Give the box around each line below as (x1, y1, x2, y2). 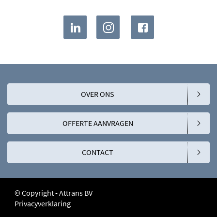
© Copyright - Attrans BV (15, 187, 93, 198)
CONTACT (82, 147, 113, 157)
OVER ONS (81, 89, 114, 99)
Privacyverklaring (15, 198, 71, 208)
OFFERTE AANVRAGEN (62, 118, 133, 128)
